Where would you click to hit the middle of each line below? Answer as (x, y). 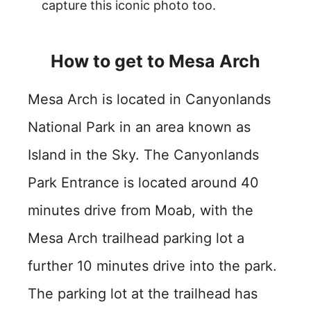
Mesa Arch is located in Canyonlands (149, 99)
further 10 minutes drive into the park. (152, 266)
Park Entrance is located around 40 (143, 182)
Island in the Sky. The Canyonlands (143, 154)
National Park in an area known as (139, 127)
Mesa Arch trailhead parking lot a (136, 238)
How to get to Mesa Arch (155, 61)
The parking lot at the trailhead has (143, 293)
